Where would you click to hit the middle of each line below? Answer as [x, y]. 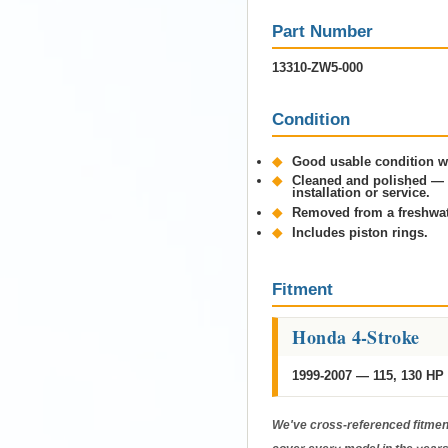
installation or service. [361, 193]
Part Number [323, 31]
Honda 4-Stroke [356, 337]
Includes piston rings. [360, 232]
